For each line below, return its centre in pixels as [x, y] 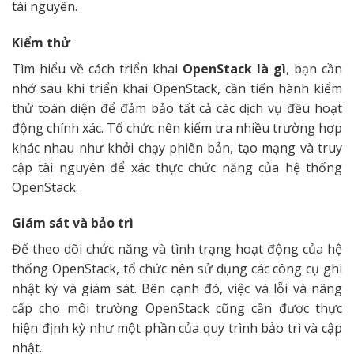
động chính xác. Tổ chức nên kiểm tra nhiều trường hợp [177, 128]
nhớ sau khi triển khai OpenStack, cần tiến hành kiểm [177, 88]
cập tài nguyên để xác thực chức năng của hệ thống [177, 167]
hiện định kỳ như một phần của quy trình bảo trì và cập [177, 328]
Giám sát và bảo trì [73, 223]
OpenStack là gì [234, 68]
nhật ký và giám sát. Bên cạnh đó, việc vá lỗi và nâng [177, 289]
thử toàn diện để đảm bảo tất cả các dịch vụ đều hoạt [177, 108]
